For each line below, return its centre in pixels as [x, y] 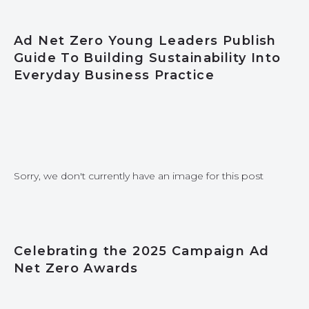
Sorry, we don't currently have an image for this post [139, 176]
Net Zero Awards [76, 268]
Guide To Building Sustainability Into [148, 58]
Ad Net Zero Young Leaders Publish [145, 41]
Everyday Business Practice [114, 75]
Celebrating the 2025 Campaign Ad [142, 251]
